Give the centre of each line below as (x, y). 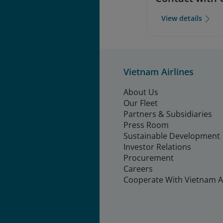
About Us (141, 92)
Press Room (146, 125)
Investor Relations (157, 147)
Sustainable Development (172, 136)
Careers (138, 168)
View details (182, 18)
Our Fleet (141, 103)
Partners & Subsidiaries (168, 114)
